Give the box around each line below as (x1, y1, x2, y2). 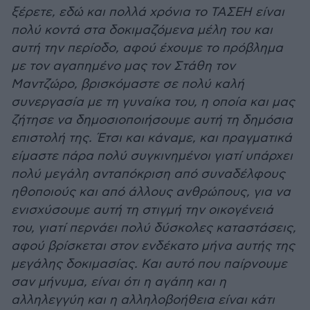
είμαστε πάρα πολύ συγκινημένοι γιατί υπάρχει (11, 149, 293, 163)
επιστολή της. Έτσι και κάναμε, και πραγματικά (11, 131, 292, 145)
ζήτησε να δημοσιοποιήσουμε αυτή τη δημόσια (11, 113, 293, 127)
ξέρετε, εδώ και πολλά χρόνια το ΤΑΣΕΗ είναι (11, 5, 284, 19)
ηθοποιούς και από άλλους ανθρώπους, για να (11, 185, 291, 199)
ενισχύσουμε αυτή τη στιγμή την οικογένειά (11, 203, 273, 217)
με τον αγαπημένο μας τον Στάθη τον (11, 59, 235, 73)
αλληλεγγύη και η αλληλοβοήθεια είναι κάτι (11, 293, 275, 307)
